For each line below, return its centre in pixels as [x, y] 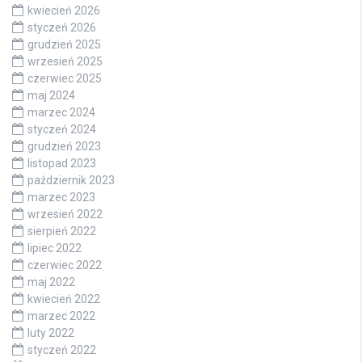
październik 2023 [71, 180]
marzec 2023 [61, 197]
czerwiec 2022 [65, 265]
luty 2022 [51, 333]
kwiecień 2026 [64, 10]
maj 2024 [51, 95]
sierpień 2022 [62, 231]
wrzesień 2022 [65, 214]
